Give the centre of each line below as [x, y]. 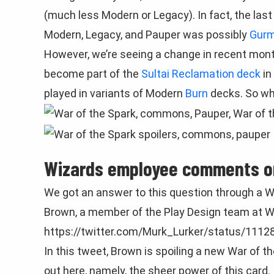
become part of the [93, 74]
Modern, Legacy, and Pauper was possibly [147, 35]
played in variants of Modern [115, 93]
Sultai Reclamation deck [201, 74]
